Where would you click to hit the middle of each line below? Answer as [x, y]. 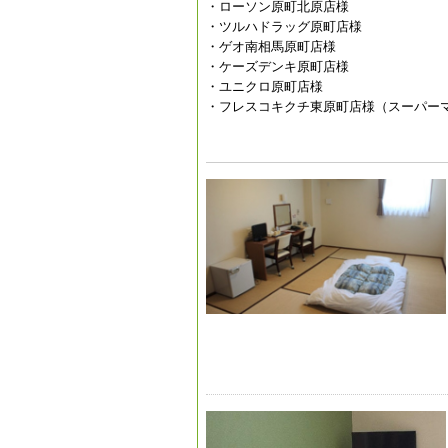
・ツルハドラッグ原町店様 [284, 26]
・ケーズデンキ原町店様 [277, 66]
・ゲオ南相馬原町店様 [271, 46]
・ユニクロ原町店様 [264, 86]
